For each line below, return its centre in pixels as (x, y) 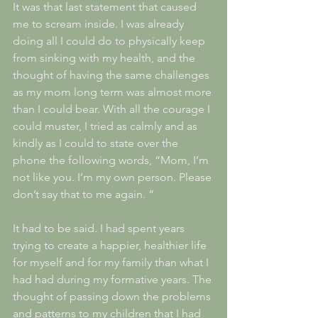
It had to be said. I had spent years (100, 228)
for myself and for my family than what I (112, 262)
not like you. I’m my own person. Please (114, 177)
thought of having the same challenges (113, 75)
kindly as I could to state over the (97, 143)
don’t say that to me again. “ (83, 194)
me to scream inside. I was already (100, 23)
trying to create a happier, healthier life (111, 245)
